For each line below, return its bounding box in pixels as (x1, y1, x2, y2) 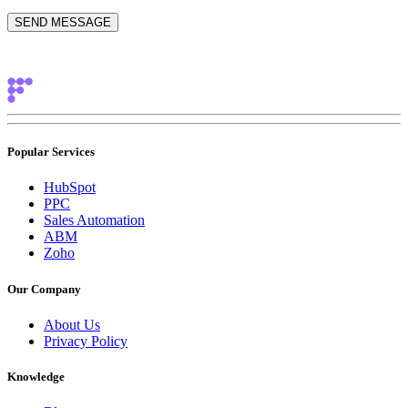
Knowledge (7, 369, 65, 383)
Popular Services (7, 145, 95, 159)
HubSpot (44, 179, 96, 196)
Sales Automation (44, 212, 145, 229)
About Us (44, 316, 100, 332)
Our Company (7, 281, 81, 296)
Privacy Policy (44, 332, 127, 349)
